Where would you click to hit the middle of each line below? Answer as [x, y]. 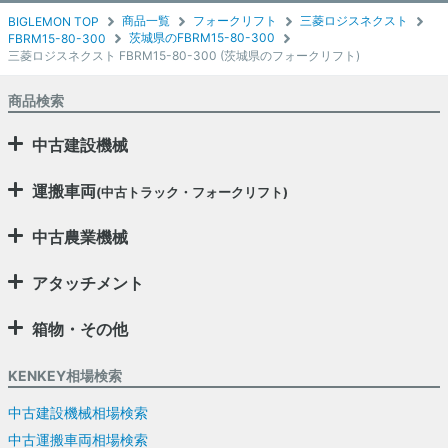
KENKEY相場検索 [65, 375]
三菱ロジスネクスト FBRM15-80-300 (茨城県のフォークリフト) [184, 55]
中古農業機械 [80, 236]
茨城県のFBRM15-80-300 [202, 38]
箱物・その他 [80, 328]
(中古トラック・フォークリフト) [192, 192]
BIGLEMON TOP [53, 22]
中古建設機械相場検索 [78, 412]
